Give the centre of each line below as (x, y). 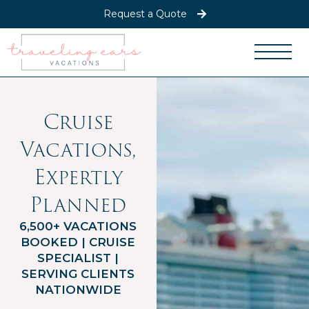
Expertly (78, 177)
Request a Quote (145, 14)
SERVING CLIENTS (78, 273)
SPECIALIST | (78, 258)
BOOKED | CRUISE (78, 242)
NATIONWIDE (78, 289)
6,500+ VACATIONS (78, 226)
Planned (78, 205)
